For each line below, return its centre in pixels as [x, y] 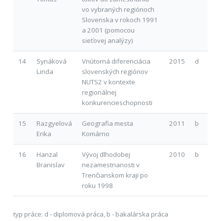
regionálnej [99, 92]
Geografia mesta [107, 123]
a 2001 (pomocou [108, 30]
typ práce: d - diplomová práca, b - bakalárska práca [91, 214]
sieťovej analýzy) [107, 40]
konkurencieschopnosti [117, 102]
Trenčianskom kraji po [115, 175]
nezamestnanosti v [110, 165]
